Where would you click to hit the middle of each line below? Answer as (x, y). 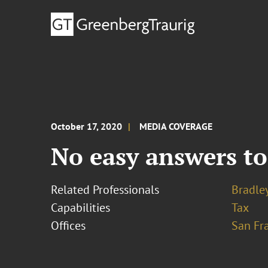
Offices (68, 226)
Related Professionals (105, 190)
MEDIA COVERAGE (176, 126)
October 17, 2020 (87, 126)
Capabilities (81, 208)
